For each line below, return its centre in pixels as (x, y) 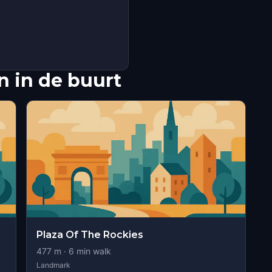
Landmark (53, 265)
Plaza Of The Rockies (90, 235)
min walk (92, 251)
